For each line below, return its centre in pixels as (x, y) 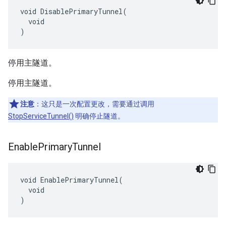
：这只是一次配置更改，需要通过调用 (94, 104)
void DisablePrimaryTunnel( (74, 11)
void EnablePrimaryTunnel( (72, 180)
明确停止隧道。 (99, 116)
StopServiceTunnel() (41, 116)
